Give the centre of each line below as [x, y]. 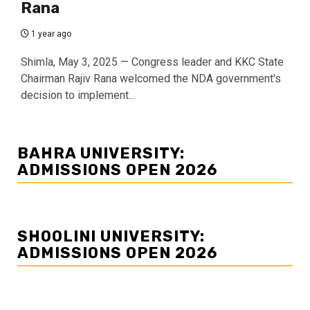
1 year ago [50, 34]
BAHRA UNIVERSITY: [101, 154]
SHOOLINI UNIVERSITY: [111, 237]
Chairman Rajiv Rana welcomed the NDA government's [151, 79]
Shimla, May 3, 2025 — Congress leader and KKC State [152, 62]
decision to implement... [78, 95]
